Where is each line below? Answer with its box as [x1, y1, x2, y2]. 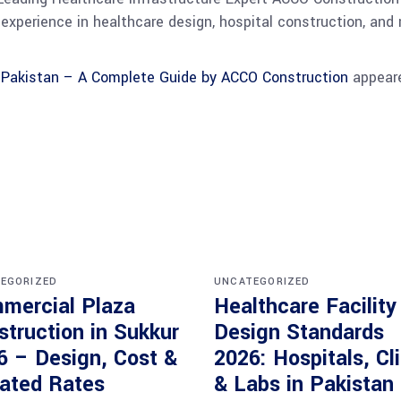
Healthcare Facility [214, 292, 397, 321]
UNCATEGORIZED [214, 275, 311, 288]
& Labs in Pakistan [214, 370, 394, 399]
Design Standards [214, 318, 384, 347]
